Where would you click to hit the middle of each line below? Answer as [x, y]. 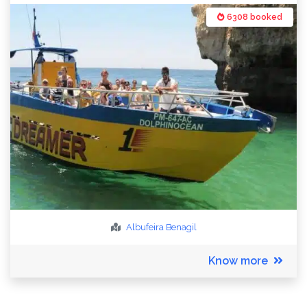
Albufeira [145, 227]
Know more [238, 261]
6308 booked [254, 17]
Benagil [181, 227]
